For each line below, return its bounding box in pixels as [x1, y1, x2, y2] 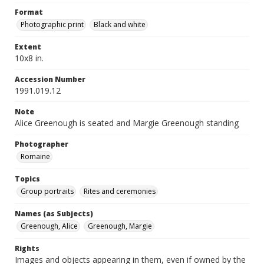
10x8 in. [15, 52, 44, 64]
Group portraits [21, 186, 74, 196]
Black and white [94, 19, 146, 29]
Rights [15, 243, 39, 253]
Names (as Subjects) [15, 209, 93, 219]
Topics [15, 174, 40, 184]
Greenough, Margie [88, 221, 152, 231]
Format [15, 7, 43, 17]
